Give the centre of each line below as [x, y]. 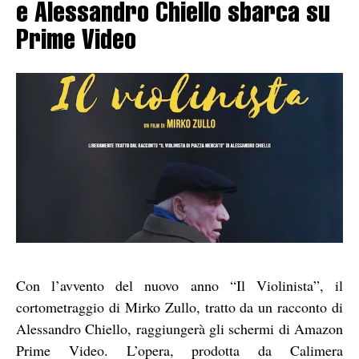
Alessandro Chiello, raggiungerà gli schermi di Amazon [179, 328]
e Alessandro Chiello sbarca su [173, 16]
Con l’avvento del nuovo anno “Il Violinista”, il [179, 285]
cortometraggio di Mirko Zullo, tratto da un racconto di [179, 307]
